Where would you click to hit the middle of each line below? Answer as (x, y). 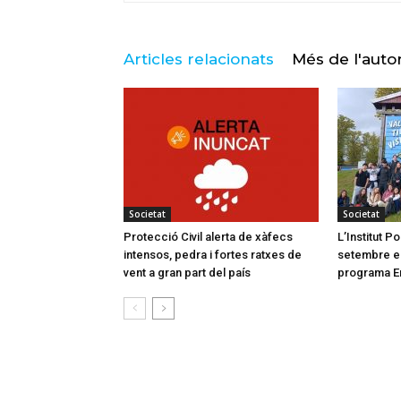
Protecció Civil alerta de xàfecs (208, 237)
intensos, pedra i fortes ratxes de (213, 255)
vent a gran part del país (187, 273)
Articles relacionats (199, 60)
